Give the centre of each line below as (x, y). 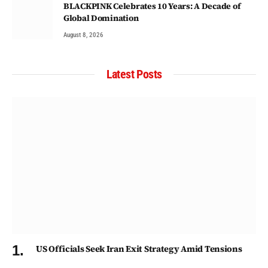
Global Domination (101, 18)
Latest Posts (134, 74)
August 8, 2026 (83, 35)
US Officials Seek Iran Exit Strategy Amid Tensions (139, 249)
